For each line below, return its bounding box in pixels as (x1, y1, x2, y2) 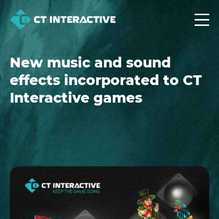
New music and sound (10, 54, 171, 71)
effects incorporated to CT (10, 72, 202, 88)
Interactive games (10, 89, 142, 106)
